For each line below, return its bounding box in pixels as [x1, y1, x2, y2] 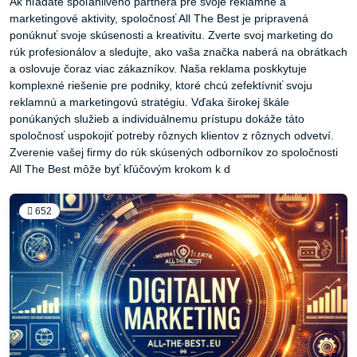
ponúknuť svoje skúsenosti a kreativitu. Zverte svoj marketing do [10, 29, 333, 42]
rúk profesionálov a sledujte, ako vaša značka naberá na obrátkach [10, 45, 347, 59]
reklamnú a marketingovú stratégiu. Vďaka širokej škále [10, 96, 289, 109]
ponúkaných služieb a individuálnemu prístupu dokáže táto [10, 112, 304, 126]
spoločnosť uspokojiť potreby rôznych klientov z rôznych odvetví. [10, 129, 334, 143]
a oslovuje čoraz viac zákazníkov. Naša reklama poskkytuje [10, 62, 307, 76]
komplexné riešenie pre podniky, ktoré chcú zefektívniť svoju [10, 79, 312, 92]
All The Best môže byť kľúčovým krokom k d [10, 163, 230, 176]
